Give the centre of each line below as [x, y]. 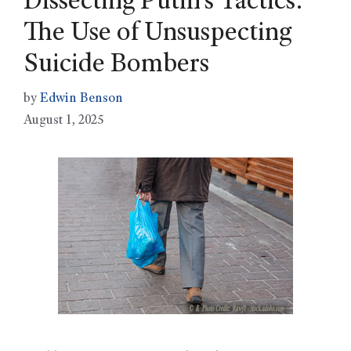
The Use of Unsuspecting [157, 34]
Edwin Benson [81, 100]
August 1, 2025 [63, 121]
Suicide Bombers [116, 65]
